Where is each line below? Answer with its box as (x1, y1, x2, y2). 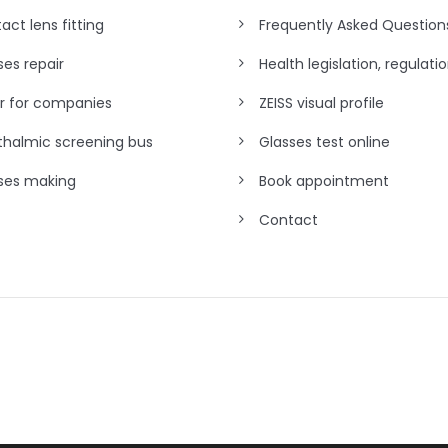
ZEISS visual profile (259, 92, 384, 113)
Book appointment (259, 170, 389, 191)
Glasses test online (259, 131, 390, 152)
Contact (259, 209, 318, 230)
